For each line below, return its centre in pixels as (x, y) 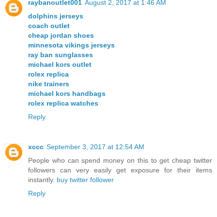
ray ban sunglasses (61, 54)
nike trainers (49, 84)
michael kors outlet (60, 64)
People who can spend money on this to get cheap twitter (120, 160)
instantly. (42, 179)
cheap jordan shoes (61, 35)
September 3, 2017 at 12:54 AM (95, 147)
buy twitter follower (85, 179)
